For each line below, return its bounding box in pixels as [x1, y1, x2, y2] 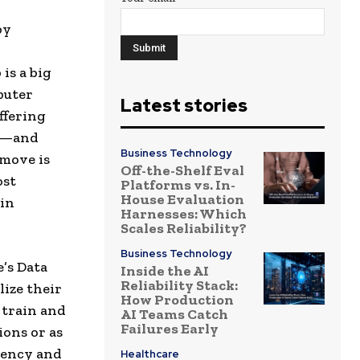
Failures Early [121, 320, 219, 338]
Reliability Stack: [121, 276, 238, 295]
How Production [121, 291, 234, 309]
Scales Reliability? [121, 219, 247, 238]
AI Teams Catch [121, 305, 228, 324]
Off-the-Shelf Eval [121, 162, 244, 180]
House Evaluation [121, 190, 244, 209]
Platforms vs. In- [121, 176, 235, 194]
